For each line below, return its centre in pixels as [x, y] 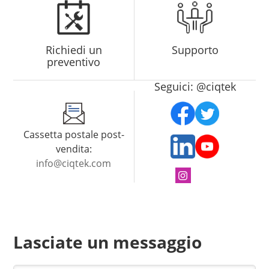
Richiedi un [74, 50]
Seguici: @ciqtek [195, 86]
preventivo [74, 62]
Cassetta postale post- [74, 134]
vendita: [74, 149]
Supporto [195, 50]
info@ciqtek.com [74, 163]
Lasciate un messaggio [108, 242]
